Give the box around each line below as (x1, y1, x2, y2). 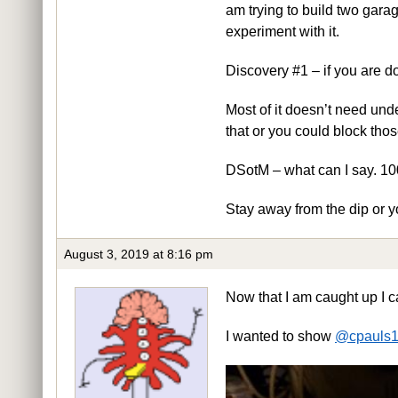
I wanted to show (226, 328, 335, 344)
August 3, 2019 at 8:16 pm (64, 246, 213, 261)
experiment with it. (226, 23, 339, 39)
